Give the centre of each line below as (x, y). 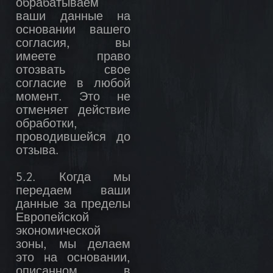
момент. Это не (73, 98)
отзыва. (37, 151)
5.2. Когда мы (73, 178)
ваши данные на (73, 17)
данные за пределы (73, 205)
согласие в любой (73, 84)
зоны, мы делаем (73, 245)
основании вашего (73, 31)
